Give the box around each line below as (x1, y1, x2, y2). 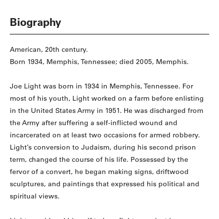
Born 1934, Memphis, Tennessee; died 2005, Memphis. (10, 57, 189, 66)
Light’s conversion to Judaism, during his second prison (10, 143, 196, 152)
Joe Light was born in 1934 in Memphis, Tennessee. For (10, 82, 193, 91)
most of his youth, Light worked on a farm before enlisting (10, 94, 204, 103)
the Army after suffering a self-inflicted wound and (10, 118, 177, 128)
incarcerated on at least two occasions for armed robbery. (10, 131, 200, 140)
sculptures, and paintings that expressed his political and (10, 179, 199, 189)
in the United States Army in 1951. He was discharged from (10, 106, 203, 115)
